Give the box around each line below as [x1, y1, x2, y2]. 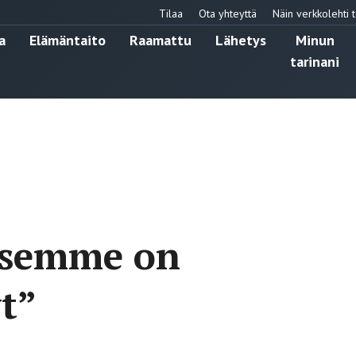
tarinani [290, 52, 339, 71]
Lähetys [215, 30, 266, 49]
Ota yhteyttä [199, 6, 257, 21]
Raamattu [130, 30, 192, 49]
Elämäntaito [29, 30, 106, 49]
